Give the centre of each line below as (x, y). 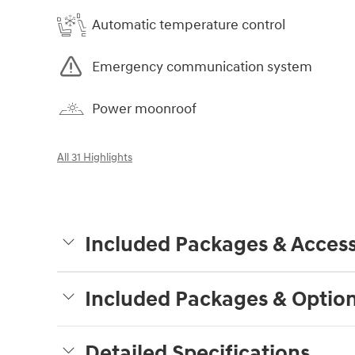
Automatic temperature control (189, 25)
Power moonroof (144, 109)
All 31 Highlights (95, 158)
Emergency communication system (202, 67)
